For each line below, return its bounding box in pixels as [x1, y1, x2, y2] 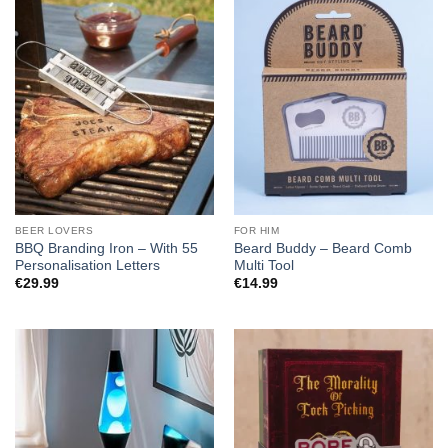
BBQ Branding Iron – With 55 [14, 240, 198, 256]
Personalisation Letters [14, 257, 160, 273]
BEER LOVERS [14, 225, 94, 237]
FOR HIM [233, 225, 280, 237]
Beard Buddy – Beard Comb [233, 240, 412, 256]
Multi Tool [233, 257, 294, 273]
